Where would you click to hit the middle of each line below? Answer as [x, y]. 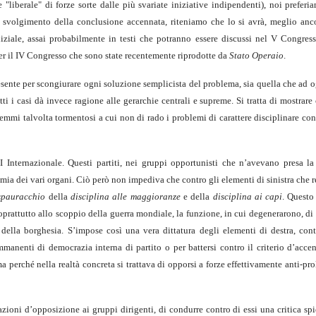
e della [196, 196]
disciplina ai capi [248, 196]
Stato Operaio [256, 55]
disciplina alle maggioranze [126, 196]
